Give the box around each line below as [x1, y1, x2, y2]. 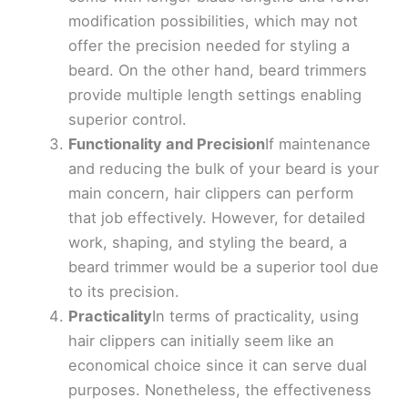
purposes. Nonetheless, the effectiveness [67, 381, 372, 400]
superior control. [67, 110, 187, 129]
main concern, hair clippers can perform [67, 184, 353, 203]
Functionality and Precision [67, 135, 265, 154]
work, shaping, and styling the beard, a [67, 233, 347, 252]
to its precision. [67, 282, 179, 301]
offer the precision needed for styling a [67, 36, 350, 56]
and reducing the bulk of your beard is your [67, 159, 379, 178]
